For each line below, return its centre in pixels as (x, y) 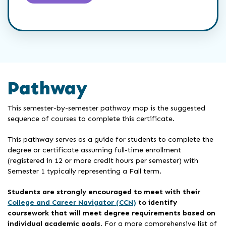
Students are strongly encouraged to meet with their (104, 191)
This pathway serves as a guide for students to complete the (110, 139)
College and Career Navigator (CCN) (72, 202)
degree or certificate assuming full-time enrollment (94, 150)
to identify (157, 202)
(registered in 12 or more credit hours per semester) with (103, 160)
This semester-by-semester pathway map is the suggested (106, 108)
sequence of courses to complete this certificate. (91, 118)
